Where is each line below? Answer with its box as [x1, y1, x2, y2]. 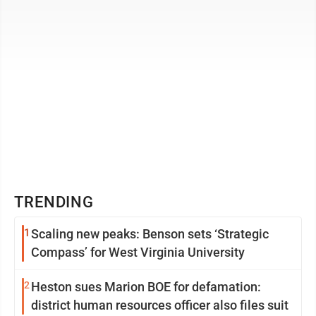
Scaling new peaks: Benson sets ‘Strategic [31, 226, 269, 241]
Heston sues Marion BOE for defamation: [31, 279, 261, 294]
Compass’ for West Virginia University [31, 245, 245, 260]
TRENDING [14, 193, 95, 211]
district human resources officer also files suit [31, 298, 288, 312]
